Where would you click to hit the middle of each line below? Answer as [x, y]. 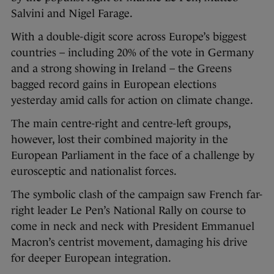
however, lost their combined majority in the [120, 139]
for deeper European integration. [91, 258]
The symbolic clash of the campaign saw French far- [137, 194]
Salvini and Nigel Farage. [72, 13]
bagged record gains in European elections [114, 84]
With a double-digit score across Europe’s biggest [129, 36]
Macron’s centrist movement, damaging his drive [129, 242]
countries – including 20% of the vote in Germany [132, 52]
